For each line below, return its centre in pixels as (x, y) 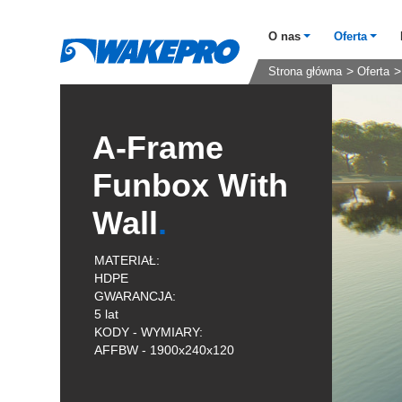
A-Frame (158, 148)
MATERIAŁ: (127, 260)
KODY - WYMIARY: (149, 332)
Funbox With (191, 185)
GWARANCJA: (135, 296)
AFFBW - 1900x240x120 (166, 350)
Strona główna (306, 72)
